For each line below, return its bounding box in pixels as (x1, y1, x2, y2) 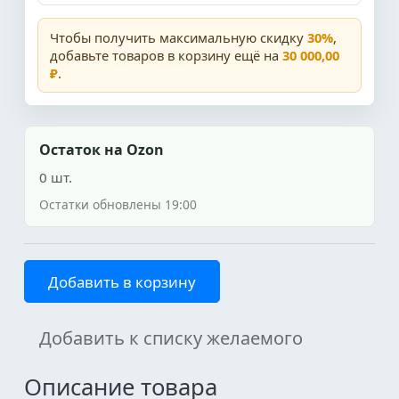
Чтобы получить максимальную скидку (50, 28, 307, 46)
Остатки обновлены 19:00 (39, 196, 197, 213)
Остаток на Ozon (39, 140, 164, 159)
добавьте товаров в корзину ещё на (50, 46, 282, 64)
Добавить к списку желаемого (39, 326, 303, 350)
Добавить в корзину (48, 271, 196, 292)
